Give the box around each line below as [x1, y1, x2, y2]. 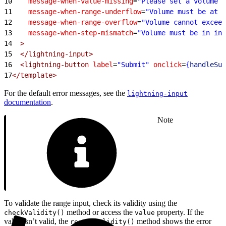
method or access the [65, 207, 135, 216]
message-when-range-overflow [12, 18, 137, 26]
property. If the [155, 207, 204, 216]
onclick [149, 60, 182, 69]
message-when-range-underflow [12, 7, 141, 16]
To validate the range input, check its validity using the [4, 198, 177, 207]
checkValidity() [4, 208, 65, 216]
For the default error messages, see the [4, 88, 127, 97]
